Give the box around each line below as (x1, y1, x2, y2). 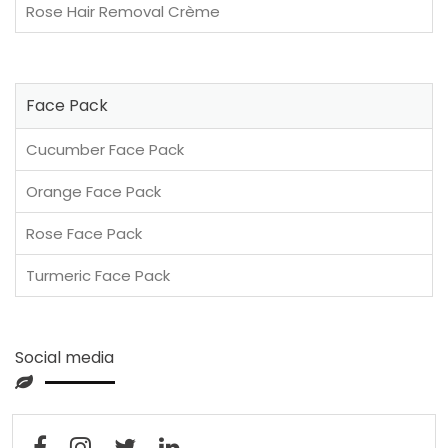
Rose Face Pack (26, 223, 142, 245)
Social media (15, 346, 114, 370)
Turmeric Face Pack (26, 265, 170, 287)
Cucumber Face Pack (26, 139, 184, 161)
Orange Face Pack (26, 181, 161, 203)
